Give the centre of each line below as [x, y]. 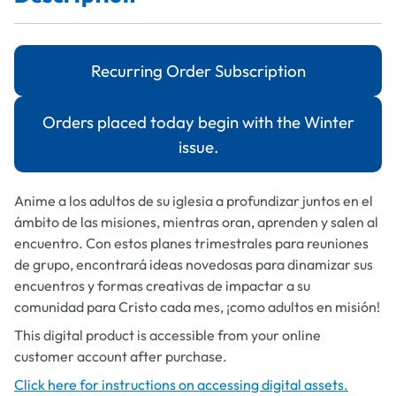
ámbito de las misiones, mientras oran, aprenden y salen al [196, 222]
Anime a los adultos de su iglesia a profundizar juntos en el [194, 201]
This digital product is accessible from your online [168, 335]
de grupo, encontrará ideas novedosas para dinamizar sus [194, 264]
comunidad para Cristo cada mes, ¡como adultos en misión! [197, 307]
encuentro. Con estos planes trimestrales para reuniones [191, 243]
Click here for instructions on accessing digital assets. [181, 385]
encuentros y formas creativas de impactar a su [162, 286]
